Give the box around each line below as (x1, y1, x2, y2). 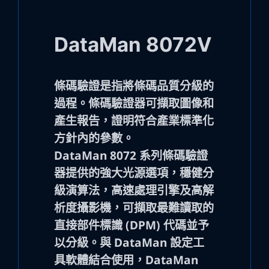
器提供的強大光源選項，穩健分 (53, 164, 214, 181)
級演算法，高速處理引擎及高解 (53, 181, 214, 198)
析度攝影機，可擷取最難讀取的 (53, 199, 214, 216)
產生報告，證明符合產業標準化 (53, 112, 214, 128)
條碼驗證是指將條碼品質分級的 (53, 77, 214, 94)
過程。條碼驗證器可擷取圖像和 (53, 94, 214, 111)
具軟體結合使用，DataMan (53, 251, 198, 268)
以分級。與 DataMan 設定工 (53, 234, 204, 250)
